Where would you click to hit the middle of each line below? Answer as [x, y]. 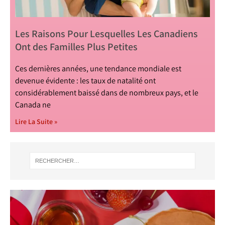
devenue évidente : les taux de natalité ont [85, 81]
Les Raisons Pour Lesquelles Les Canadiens [106, 34]
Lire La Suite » [36, 122]
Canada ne [33, 105]
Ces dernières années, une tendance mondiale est [98, 69]
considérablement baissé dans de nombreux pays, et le [107, 93]
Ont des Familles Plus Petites [76, 47]
